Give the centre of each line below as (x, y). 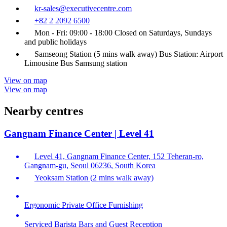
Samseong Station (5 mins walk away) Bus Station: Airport (129, 54)
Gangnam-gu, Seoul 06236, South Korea (90, 165)
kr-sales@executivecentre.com (83, 8)
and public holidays (55, 42)
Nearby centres (44, 111)
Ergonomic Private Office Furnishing (84, 205)
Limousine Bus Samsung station (76, 63)
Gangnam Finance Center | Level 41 (79, 133)
